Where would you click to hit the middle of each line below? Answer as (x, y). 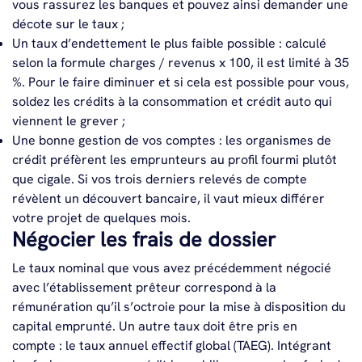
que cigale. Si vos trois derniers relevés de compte (160, 179)
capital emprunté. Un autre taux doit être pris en (155, 326)
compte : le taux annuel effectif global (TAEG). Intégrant (172, 345)
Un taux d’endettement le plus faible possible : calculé (169, 43)
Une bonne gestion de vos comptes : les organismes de (172, 140)
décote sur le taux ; (68, 24)
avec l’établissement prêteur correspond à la (144, 287)
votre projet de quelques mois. (101, 218)
